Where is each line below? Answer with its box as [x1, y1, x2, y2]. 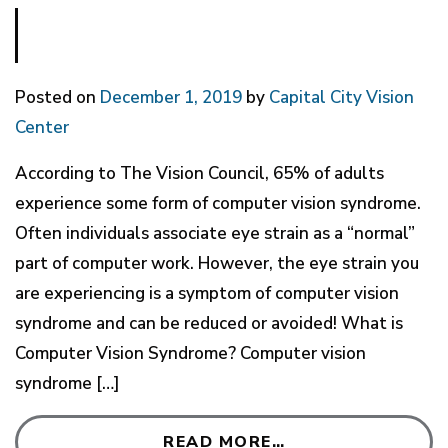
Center [15, 115, 69, 139]
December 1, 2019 [100, 85, 242, 109]
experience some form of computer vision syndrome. [15, 191, 421, 215]
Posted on [15, 85, 100, 109]
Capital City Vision [269, 85, 414, 109]
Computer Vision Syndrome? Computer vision [15, 341, 366, 365]
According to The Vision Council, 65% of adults [15, 161, 384, 185]
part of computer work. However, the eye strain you [15, 251, 419, 275]
